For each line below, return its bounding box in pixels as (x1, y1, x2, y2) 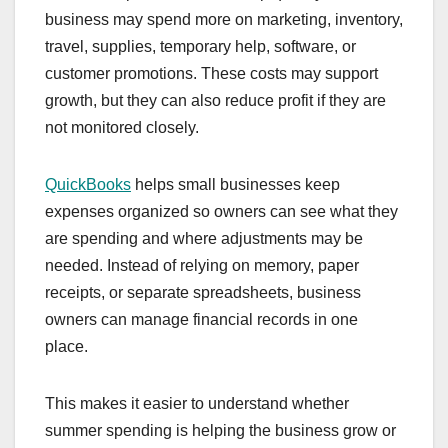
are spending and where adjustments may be (45, 230, 363, 248)
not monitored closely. (45, 119, 199, 137)
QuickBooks (45, 176, 131, 194)
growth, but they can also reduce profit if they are (45, 92, 386, 110)
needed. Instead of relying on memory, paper (45, 257, 359, 275)
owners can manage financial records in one (45, 311, 358, 329)
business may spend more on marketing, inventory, (45, 11, 403, 29)
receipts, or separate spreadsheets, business (45, 284, 361, 302)
